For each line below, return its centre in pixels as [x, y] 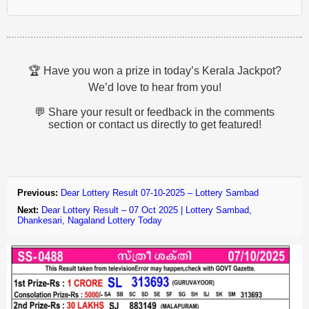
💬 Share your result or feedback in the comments [154, 112]
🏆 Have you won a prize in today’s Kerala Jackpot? [154, 70]
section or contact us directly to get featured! [154, 124]
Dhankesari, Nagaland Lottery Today [90, 220]
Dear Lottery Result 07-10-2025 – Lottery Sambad [160, 192]
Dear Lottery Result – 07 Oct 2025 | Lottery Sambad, [147, 210]
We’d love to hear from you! [154, 87]
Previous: [38, 192]
